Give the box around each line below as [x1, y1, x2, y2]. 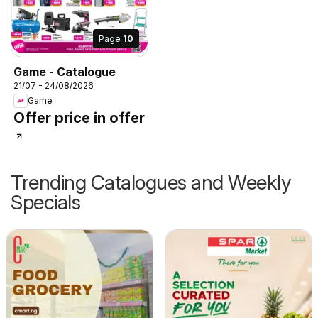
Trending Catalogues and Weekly [11, 170, 291, 194]
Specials [11, 190, 80, 214]
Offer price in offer [13, 109, 145, 126]
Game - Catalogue [13, 64, 116, 79]
